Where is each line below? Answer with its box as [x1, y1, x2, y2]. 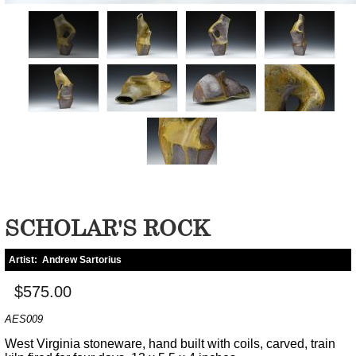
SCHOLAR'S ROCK [5, 214, 210, 241]
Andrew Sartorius [42, 253, 122, 265]
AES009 [5, 312, 43, 325]
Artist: [9, 253, 42, 265]
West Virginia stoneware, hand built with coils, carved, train [5, 336, 335, 350]
